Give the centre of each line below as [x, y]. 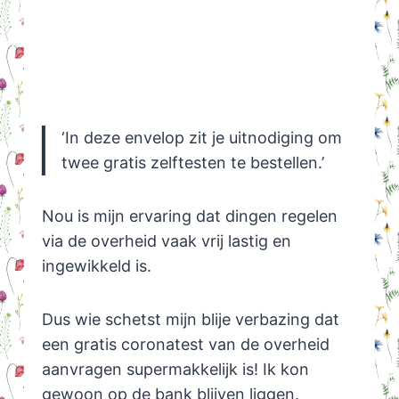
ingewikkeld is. [96, 265]
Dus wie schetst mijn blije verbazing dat [190, 319]
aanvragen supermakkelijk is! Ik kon [175, 369]
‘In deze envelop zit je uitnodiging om [201, 137]
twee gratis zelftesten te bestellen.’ [192, 162]
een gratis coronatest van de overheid [185, 344]
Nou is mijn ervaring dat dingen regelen [189, 216]
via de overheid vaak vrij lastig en [166, 240]
